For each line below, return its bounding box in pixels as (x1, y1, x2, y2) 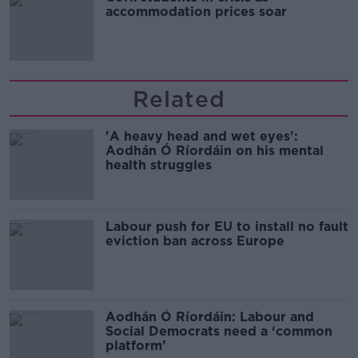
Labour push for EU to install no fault (105, 218, 348, 234)
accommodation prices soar (105, 3, 287, 19)
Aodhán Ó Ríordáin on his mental (105, 142, 324, 158)
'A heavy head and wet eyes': (105, 128, 298, 144)
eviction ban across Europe (105, 233, 284, 249)
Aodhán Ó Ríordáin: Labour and (105, 308, 314, 324)
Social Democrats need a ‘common (105, 323, 332, 339)
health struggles (105, 157, 212, 173)
